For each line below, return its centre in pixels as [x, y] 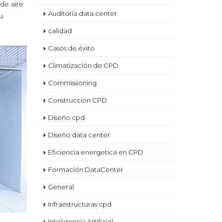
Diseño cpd [66, 117]
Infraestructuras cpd [80, 204]
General [61, 187]
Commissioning [72, 83]
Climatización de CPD [83, 65]
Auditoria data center [82, 13]
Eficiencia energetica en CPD [95, 152]
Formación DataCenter [85, 169]
